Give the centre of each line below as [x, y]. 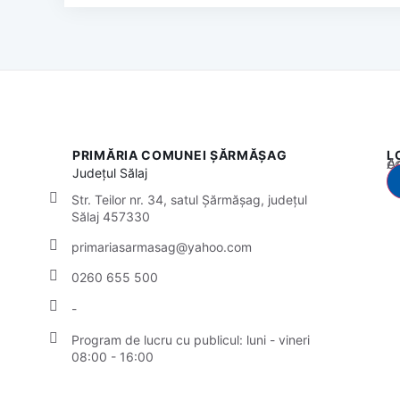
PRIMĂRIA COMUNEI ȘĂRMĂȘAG [180, 154]
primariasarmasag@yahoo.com [162, 247]
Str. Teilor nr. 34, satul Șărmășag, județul [189, 200]
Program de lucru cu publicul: [159, 340]
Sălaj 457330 [111, 217]
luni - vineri [278, 340]
